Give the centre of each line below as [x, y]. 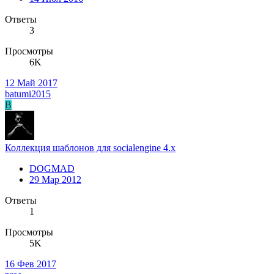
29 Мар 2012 [55, 180]
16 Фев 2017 [31, 264]
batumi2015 [28, 94]
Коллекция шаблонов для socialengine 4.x [90, 148]
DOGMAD [52, 169]
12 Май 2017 [31, 83]
